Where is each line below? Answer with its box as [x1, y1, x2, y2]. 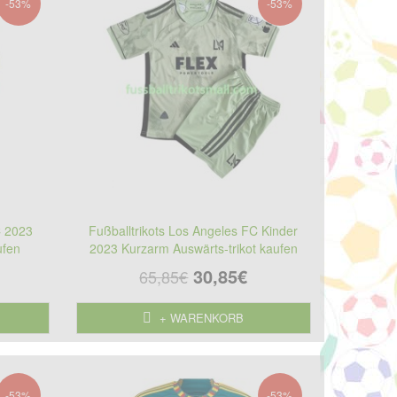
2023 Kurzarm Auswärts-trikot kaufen [89, 238, 298, 257]
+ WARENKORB [156, 308, 245, 326]
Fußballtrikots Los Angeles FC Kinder [89, 221, 299, 239]
